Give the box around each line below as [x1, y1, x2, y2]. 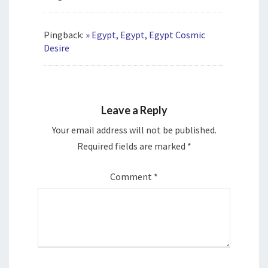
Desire [44, 42, 69, 54]
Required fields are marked [77, 140, 187, 153]
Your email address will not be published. [51, 124, 217, 136]
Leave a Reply [100, 103, 167, 117]
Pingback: [44, 29, 86, 41]
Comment [110, 170, 154, 183]
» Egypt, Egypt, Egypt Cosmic [86, 29, 205, 41]
